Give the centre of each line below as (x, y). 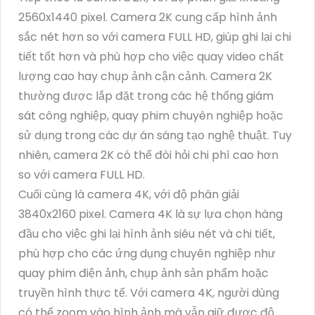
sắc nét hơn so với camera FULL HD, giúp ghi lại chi (155, 37)
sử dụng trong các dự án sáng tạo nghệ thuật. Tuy (155, 135)
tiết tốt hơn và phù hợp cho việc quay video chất (151, 56)
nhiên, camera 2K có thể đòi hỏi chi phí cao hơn (148, 155)
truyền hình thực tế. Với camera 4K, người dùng (149, 292)
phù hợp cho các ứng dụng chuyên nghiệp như (147, 253)
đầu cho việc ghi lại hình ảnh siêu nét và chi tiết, (147, 233)
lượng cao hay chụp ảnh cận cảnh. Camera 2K (145, 76)
